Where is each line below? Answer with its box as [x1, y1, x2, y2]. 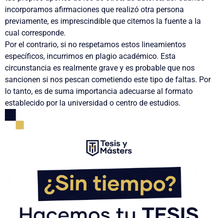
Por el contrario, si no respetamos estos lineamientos [5, 39, 186, 49]
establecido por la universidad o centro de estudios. [5, 98, 181, 108]
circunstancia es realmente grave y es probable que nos [5, 63, 195, 73]
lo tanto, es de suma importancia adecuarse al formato [5, 86, 193, 96]
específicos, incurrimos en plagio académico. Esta [5, 51, 176, 61]
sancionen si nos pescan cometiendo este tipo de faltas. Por [5, 74, 211, 84]
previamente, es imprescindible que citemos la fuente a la [5, 16, 201, 26]
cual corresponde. [5, 28, 68, 37]
